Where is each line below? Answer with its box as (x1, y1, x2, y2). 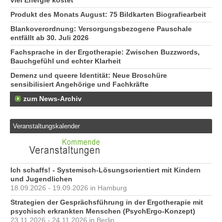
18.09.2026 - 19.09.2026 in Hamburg (10, 184, 127, 192)
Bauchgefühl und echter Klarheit (10, 57, 121, 65)
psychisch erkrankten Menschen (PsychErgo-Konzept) (10, 208, 195, 216)
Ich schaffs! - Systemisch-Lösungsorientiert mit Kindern (10, 166, 201, 174)
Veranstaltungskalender (13, 122, 80, 130)
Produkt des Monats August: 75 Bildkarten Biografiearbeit (10, 11, 206, 19)
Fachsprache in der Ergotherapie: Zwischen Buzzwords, (10, 49, 200, 56)
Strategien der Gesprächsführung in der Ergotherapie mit (10, 199, 203, 207)
